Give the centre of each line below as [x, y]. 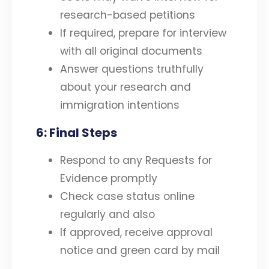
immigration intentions [120, 105]
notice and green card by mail [140, 251]
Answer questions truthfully [132, 69]
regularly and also [107, 215]
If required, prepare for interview [143, 33]
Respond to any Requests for [136, 161]
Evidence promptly [109, 179]
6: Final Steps [77, 132]
